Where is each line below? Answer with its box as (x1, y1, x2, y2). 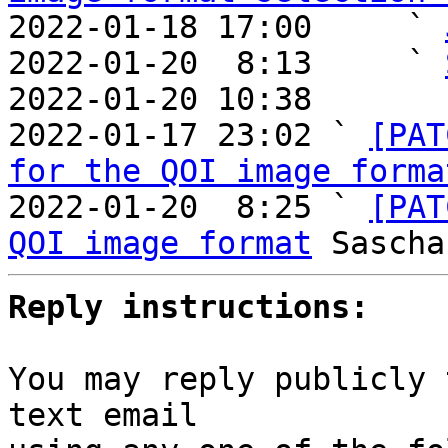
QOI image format (8, 225, 312, 261)
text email (8, 397, 198, 433)
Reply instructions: (8, 289, 369, 325)
